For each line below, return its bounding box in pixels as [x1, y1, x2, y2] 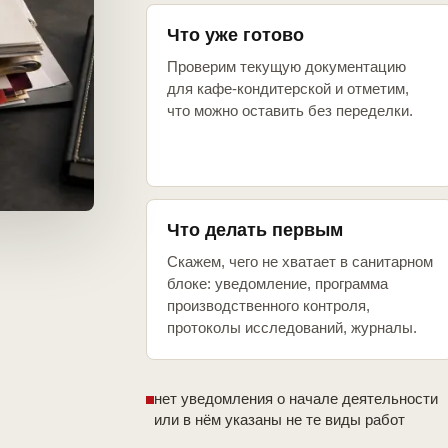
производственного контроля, [167, 297, 370, 315]
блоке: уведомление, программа [167, 275, 388, 293]
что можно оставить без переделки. [167, 102, 413, 120]
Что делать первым [167, 220, 343, 241]
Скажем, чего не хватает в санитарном [167, 253, 433, 271]
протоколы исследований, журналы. [167, 319, 417, 337]
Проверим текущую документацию [167, 58, 406, 76]
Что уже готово [167, 25, 304, 46]
